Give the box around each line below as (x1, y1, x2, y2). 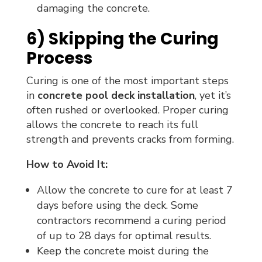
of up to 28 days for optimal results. (36, 228, 211, 243)
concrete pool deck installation (37, 88, 195, 102)
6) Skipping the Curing (26, 27, 219, 50)
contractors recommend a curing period (36, 213, 226, 227)
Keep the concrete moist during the (36, 243, 209, 258)
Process (26, 46, 92, 70)
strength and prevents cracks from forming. (26, 132, 234, 146)
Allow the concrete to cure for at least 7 (36, 182, 233, 197)
